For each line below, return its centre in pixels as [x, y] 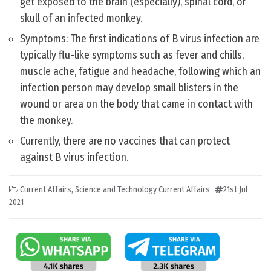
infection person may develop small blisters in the [129, 88]
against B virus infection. [74, 158]
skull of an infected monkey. [81, 18]
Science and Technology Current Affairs [142, 190]
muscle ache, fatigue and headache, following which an [140, 72]
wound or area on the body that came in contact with [136, 104]
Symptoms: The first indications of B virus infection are [140, 39]
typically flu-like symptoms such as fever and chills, [132, 55]
